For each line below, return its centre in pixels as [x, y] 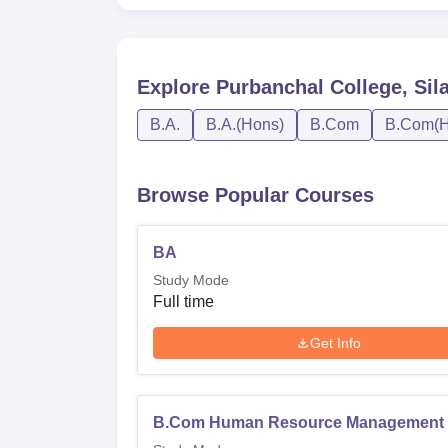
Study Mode [191, 280]
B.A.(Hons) [245, 124]
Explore [176, 87]
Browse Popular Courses [255, 195]
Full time [183, 301]
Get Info [336, 342]
